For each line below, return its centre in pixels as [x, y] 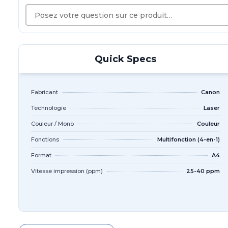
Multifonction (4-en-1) [189, 139]
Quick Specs [126, 59]
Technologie [49, 108]
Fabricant [45, 92]
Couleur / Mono [52, 124]
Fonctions [45, 139]
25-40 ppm [203, 171]
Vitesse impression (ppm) [67, 171]
